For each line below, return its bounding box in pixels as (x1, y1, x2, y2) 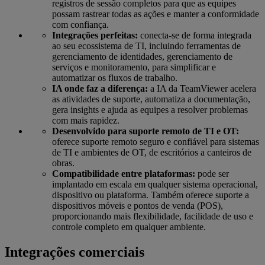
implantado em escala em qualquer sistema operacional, (52, 179, 258, 189)
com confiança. (52, 19, 109, 30)
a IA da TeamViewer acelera (148, 83, 256, 93)
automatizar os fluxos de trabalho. (52, 72, 177, 83)
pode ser (198, 168, 229, 179)
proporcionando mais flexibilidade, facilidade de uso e (52, 211, 253, 221)
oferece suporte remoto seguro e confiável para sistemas (52, 136, 259, 147)
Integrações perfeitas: (52, 30, 138, 40)
